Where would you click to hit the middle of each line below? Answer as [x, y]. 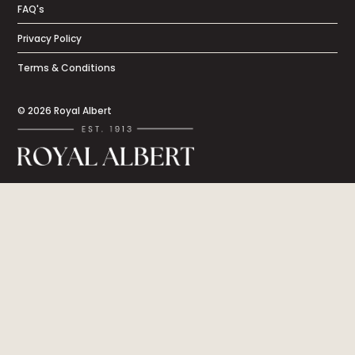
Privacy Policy [50, 39]
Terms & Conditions [67, 69]
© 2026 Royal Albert [65, 111]
